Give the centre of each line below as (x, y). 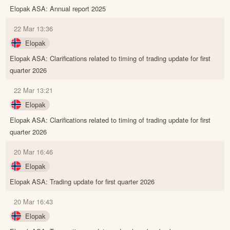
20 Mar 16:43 (34, 202)
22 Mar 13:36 (34, 29)
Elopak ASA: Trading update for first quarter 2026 (82, 182)
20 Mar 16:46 (34, 152)
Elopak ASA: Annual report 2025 (58, 9)
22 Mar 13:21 (34, 90)
